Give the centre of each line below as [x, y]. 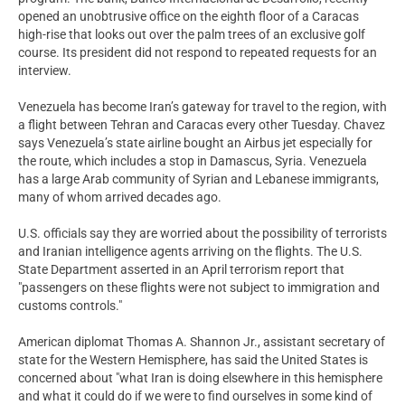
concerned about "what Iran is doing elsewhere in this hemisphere [200, 377]
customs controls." [70, 305]
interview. [45, 70]
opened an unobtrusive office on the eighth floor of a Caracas [188, 16]
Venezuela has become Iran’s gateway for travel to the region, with [202, 106]
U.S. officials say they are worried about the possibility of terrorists [202, 233]
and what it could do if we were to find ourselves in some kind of [195, 396]
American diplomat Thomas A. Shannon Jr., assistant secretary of [202, 341]
